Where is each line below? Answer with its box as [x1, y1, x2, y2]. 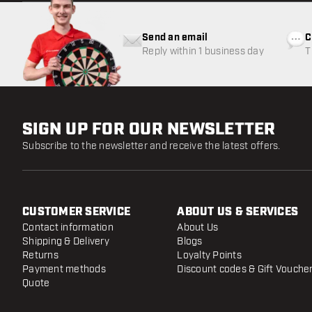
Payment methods [22, 263, 106, 275]
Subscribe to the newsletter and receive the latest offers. [22, 139, 281, 152]
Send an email [142, 31, 208, 44]
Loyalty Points [177, 249, 242, 261]
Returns [22, 249, 58, 261]
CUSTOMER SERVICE [22, 204, 130, 219]
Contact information [22, 221, 114, 233]
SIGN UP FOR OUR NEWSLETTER [22, 118, 276, 141]
